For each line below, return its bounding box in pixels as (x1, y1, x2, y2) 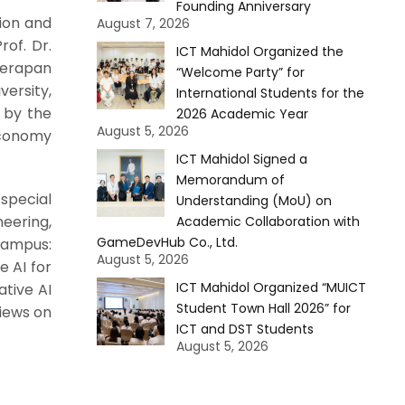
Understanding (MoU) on (175, 192, 332, 210)
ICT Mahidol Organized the (175, 42, 344, 61)
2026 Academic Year (175, 105, 308, 123)
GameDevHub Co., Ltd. (96, 233, 238, 251)
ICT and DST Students (175, 320, 314, 338)
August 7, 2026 (96, 14, 190, 33)
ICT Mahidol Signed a (175, 150, 307, 168)
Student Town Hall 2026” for (175, 299, 351, 317)
